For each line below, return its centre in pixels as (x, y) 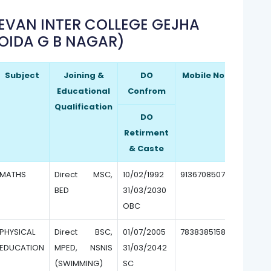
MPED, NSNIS (83, 248)
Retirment (146, 133)
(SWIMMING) (79, 263)
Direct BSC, (83, 232)
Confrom (146, 91)
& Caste (146, 149)
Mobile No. (204, 75)
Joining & (83, 75)
